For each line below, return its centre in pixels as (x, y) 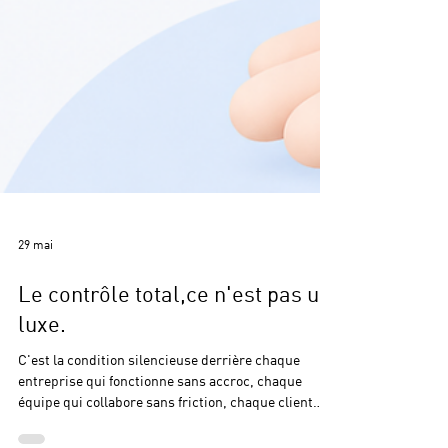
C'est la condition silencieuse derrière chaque (159, 395)
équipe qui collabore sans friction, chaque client (165, 437)
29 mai (35, 280)
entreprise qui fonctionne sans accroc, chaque (160, 416)
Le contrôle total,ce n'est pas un (174, 329)
